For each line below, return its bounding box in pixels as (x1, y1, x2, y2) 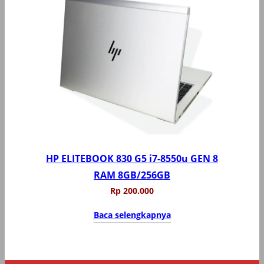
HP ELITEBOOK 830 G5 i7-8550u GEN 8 (46, 151, 218, 165)
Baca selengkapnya (93, 209, 171, 220)
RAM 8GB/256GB (94, 168, 170, 181)
